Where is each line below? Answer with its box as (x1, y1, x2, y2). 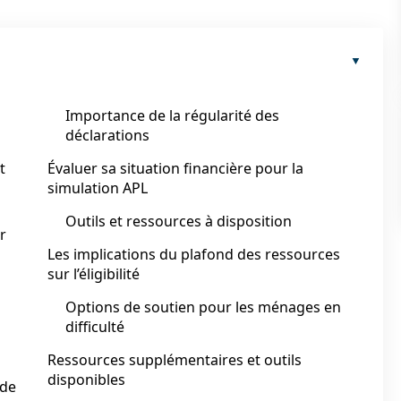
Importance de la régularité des (65, 106, 279, 125)
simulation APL (47, 178, 148, 198)
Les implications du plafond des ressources (47, 244, 340, 264)
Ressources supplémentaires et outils (47, 350, 302, 370)
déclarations (65, 125, 149, 145)
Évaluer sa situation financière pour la (47, 158, 303, 178)
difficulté (65, 317, 124, 337)
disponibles (47, 370, 125, 389)
